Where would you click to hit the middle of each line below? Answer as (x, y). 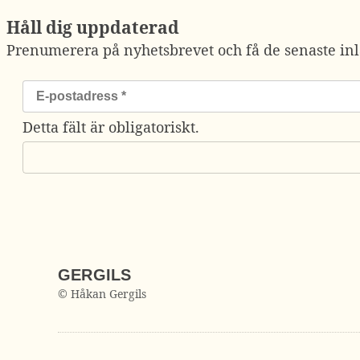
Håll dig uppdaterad (93, 27)
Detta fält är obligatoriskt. (111, 127)
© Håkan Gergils (102, 294)
